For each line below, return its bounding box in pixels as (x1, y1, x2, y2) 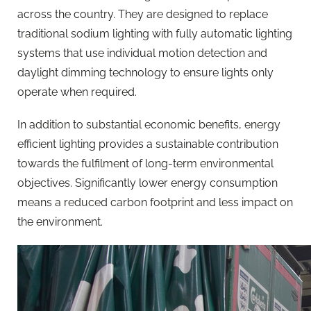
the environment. (17, 215, 103, 229)
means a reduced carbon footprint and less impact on (17, 196, 293, 210)
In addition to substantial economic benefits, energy (17, 118, 280, 132)
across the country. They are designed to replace (17, 7, 268, 21)
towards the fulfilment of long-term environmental (17, 157, 274, 171)
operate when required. (17, 85, 137, 99)
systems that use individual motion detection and (17, 46, 267, 60)
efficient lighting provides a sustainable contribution (17, 137, 278, 151)
